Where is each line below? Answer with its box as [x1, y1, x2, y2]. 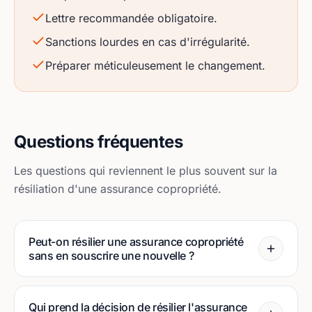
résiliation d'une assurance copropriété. [14, 182, 221, 196]
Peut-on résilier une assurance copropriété [29, 235, 244, 249]
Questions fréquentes [14, 132, 182, 152]
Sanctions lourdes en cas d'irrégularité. [45, 35, 250, 49]
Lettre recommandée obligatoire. [45, 11, 217, 25]
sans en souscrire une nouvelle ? [29, 249, 194, 263]
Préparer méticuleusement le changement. [45, 58, 265, 72]
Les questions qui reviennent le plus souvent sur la [14, 164, 277, 178]
